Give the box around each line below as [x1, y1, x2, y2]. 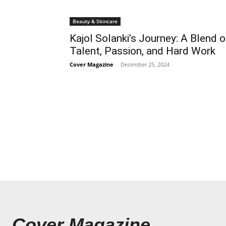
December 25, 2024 [121, 60, 169, 68]
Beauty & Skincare [73, 17, 118, 25]
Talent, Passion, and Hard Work [70, 44, 215, 57]
